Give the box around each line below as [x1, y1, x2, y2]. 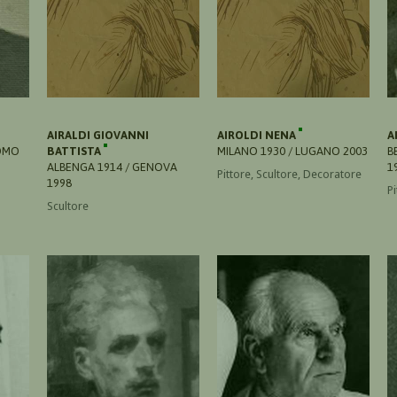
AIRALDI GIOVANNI [47, 128, 149, 142]
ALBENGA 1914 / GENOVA [47, 160, 177, 174]
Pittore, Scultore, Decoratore [217, 167, 362, 181]
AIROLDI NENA [217, 128, 299, 142]
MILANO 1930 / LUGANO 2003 [217, 144, 368, 158]
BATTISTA [47, 144, 104, 158]
